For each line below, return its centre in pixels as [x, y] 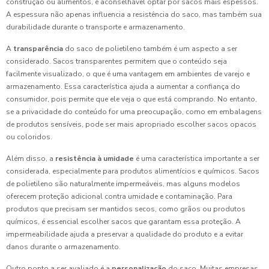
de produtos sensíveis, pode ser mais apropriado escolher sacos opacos [131, 124]
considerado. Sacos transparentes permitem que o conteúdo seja [116, 61]
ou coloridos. [29, 137]
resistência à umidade [95, 159]
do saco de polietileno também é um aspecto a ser [150, 49]
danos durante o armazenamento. [63, 247]
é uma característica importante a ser [197, 159]
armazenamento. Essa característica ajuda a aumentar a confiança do [123, 86]
